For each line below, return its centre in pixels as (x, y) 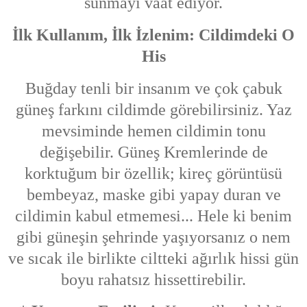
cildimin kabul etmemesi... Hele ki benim (153, 216)
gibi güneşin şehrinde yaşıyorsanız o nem (153, 237)
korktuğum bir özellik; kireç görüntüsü (153, 173)
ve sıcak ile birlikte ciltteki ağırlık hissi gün (153, 258)
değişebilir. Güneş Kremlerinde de (153, 152)
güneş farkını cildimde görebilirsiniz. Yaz (153, 109)
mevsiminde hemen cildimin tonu (153, 131)
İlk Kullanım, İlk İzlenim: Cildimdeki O (153, 35)
